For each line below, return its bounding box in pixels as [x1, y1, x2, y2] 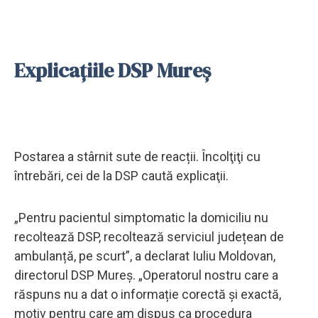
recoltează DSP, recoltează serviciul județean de [14, 229, 284, 244]
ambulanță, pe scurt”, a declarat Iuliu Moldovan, [14, 248, 275, 263]
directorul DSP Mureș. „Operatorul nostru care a [14, 267, 278, 283]
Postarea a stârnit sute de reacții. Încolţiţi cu [14, 148, 261, 164]
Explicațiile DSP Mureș [14, 56, 211, 84]
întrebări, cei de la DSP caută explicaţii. [14, 168, 229, 183]
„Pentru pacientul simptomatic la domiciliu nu [14, 209, 268, 225]
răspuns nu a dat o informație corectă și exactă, [14, 286, 281, 302]
